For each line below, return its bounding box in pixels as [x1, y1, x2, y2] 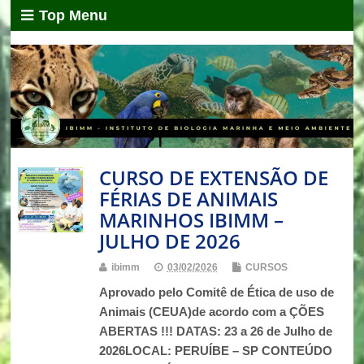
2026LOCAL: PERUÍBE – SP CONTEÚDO [98, 343, 332, 357]
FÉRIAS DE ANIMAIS [98, 184, 278, 212]
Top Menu [39, 7, 108, 24]
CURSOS [245, 261, 288, 273]
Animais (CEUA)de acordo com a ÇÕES [98, 304, 324, 318]
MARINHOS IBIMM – [98, 206, 284, 233]
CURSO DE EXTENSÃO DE [98, 163, 328, 191]
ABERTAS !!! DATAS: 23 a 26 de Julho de [98, 323, 332, 338]
